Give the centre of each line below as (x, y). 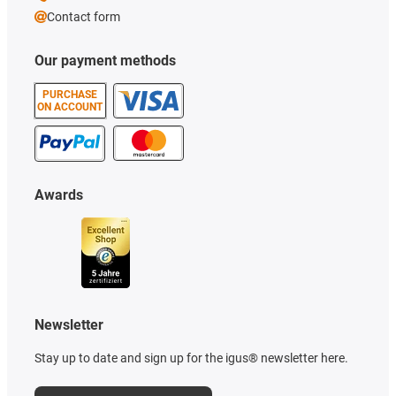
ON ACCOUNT (70, 107)
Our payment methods (105, 61)
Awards (59, 195)
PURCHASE (70, 95)
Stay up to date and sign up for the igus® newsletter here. (191, 358)
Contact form (84, 17)
